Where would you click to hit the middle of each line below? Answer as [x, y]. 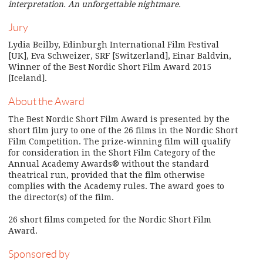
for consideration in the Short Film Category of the [112, 152]
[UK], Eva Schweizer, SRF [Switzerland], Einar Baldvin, [120, 56]
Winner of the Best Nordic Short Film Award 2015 [110, 67]
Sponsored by [39, 254]
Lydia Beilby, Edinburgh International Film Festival [114, 45]
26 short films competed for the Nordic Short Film [110, 219]
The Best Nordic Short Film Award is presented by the [119, 119]
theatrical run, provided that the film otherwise [107, 175]
